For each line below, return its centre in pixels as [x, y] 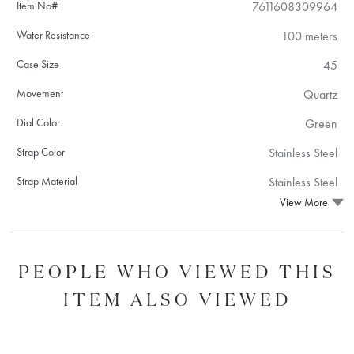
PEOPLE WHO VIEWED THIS [177, 271]
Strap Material [47, 181]
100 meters [309, 36]
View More [303, 203]
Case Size [38, 64]
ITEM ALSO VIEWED [177, 299]
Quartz [320, 94]
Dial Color [39, 122]
